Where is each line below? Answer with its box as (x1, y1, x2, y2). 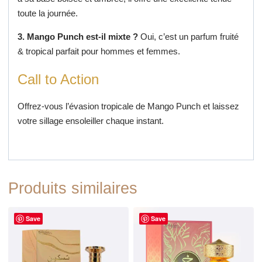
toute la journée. (17, 8, 78, 18)
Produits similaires (8, 179, 137, 197)
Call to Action (17, 71, 99, 87)
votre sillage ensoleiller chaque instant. (17, 115, 164, 126)
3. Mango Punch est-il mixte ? (17, 31, 138, 42)
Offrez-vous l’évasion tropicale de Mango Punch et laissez (17, 101, 239, 111)
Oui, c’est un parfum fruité (137, 31, 239, 42)
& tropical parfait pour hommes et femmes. (17, 46, 180, 56)
